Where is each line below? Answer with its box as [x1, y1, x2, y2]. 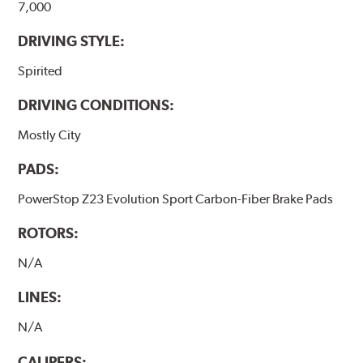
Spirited [18, 63, 63, 79]
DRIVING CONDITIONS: [18, 96, 175, 114]
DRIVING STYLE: [18, 32, 126, 50]
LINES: [18, 288, 62, 306]
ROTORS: [18, 224, 79, 242]
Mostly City [18, 127, 82, 143]
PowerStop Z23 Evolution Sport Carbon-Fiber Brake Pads [18, 191, 334, 207]
